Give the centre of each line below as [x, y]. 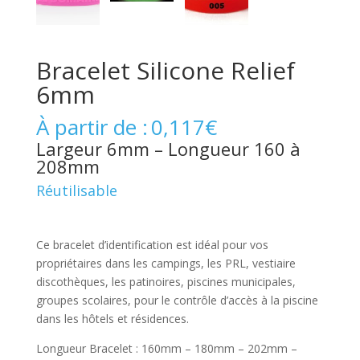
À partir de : [92, 127]
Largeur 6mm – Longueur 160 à [168, 149]
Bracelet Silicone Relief [165, 71]
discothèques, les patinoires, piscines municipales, [166, 282]
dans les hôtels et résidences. [112, 319]
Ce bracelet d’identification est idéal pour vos [152, 245]
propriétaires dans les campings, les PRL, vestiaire [166, 264]
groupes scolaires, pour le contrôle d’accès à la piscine [177, 301]
